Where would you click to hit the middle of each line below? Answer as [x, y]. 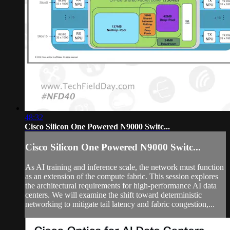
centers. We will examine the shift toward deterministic [113, 195]
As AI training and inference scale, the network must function [124, 167]
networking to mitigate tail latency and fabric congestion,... [120, 204]
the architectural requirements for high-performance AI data [121, 185]
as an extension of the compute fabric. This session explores [122, 176]
